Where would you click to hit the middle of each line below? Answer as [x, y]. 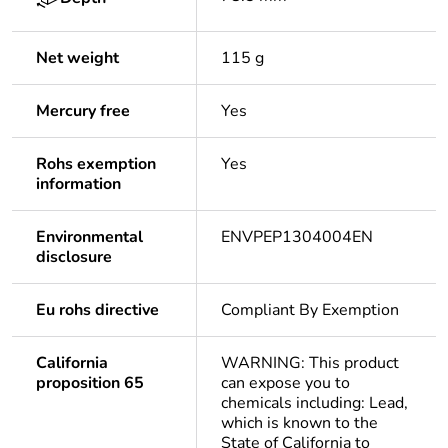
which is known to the [299, 423]
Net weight [77, 58]
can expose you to [285, 383]
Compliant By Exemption [310, 310]
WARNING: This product [310, 363]
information [78, 184]
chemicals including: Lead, [314, 403]
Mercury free [83, 111]
